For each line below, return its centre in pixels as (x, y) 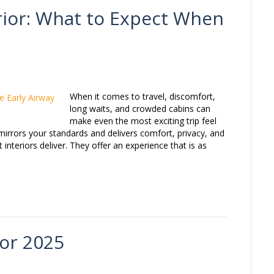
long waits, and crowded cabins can (140, 109)
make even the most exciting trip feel (143, 121)
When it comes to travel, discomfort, (143, 97)
